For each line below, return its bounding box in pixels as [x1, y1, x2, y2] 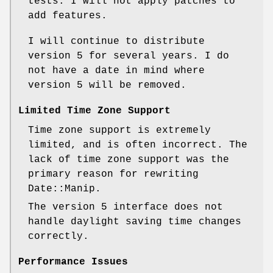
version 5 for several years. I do [28, 51, 229, 62]
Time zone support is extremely [28, 125, 211, 136]
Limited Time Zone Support [18, 105, 171, 117]
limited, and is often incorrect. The [28, 140, 247, 151]
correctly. [28, 231, 89, 243]
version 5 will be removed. [28, 80, 186, 91]
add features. [28, 10, 107, 22]
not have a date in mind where [28, 65, 205, 77]
